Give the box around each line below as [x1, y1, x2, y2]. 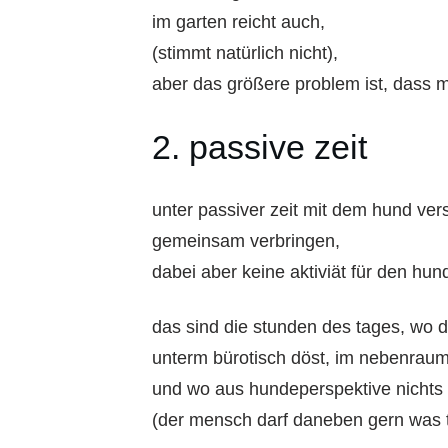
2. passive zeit [152, 127, 367, 166]
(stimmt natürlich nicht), [152, 42, 338, 63]
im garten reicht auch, [152, 11, 325, 32]
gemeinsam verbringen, [152, 230, 340, 251]
